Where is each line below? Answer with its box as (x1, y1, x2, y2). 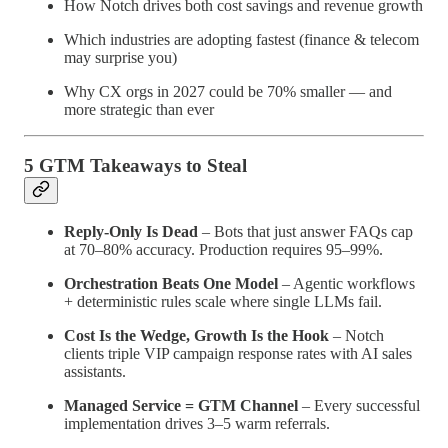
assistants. (64, 363, 126, 381)
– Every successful (298, 397, 420, 415)
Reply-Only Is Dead (64, 223, 198, 241)
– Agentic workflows (278, 275, 415, 293)
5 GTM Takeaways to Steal (24, 155, 247, 177)
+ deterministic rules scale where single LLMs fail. (64, 293, 382, 311)
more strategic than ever (64, 100, 214, 118)
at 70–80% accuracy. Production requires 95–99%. (64, 241, 383, 259)
